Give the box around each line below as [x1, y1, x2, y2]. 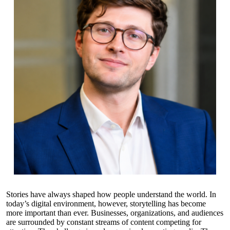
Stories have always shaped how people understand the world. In [6, 190, 216, 199]
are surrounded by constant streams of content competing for [6, 218, 201, 227]
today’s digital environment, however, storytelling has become [6, 199, 206, 208]
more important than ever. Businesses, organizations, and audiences [6, 208, 223, 218]
